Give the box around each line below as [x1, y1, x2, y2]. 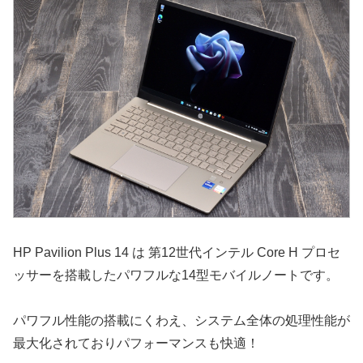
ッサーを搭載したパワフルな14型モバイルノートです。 [13, 267, 339, 282]
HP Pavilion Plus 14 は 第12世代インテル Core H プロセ [13, 245, 340, 259]
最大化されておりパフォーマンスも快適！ [13, 336, 259, 351]
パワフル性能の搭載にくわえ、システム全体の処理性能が [13, 314, 350, 328]
